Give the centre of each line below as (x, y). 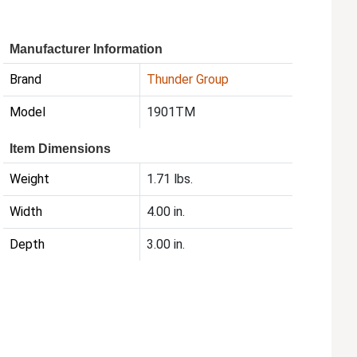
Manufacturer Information (86, 49)
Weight (30, 179)
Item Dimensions (61, 149)
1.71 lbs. (170, 179)
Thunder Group (188, 80)
